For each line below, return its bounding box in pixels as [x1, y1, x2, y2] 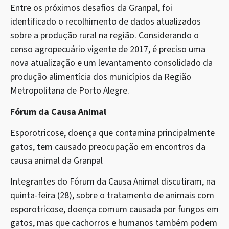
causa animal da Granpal [10, 154, 103, 167]
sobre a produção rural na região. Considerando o [10, 29, 199, 42]
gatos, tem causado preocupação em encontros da [10, 140, 205, 153]
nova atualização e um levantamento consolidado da [10, 57, 213, 70]
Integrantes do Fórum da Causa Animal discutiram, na [10, 175, 215, 189]
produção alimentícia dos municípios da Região [10, 71, 191, 84]
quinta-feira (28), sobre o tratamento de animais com [10, 189, 214, 202]
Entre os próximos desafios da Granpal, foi [10, 2, 172, 15]
